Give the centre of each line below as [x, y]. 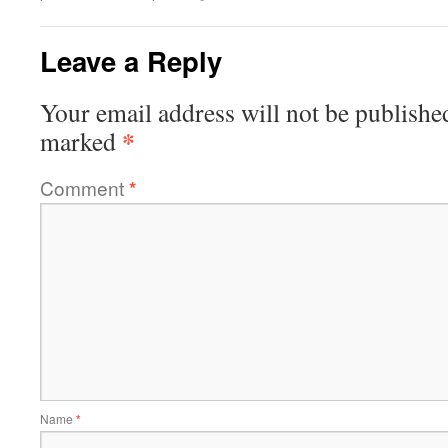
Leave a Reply [131, 61]
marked [81, 141]
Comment [84, 188]
